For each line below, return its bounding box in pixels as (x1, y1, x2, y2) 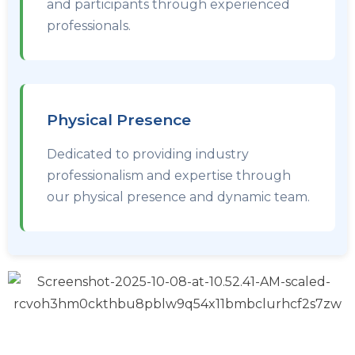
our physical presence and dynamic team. (47, 189, 310, 204)
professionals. (47, 18, 131, 33)
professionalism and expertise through (47, 168, 291, 183)
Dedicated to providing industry (47, 147, 249, 162)
